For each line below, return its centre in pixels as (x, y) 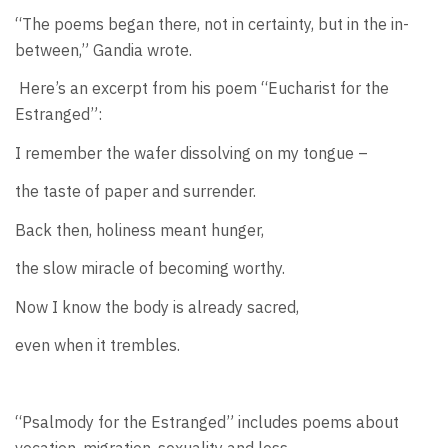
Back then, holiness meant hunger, (141, 229)
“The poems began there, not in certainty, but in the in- (212, 23)
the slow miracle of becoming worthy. (152, 268)
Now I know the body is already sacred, (159, 306)
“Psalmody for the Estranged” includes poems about (207, 422)
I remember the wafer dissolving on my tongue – (193, 152)
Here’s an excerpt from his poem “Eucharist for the (202, 88)
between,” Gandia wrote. (103, 49)
